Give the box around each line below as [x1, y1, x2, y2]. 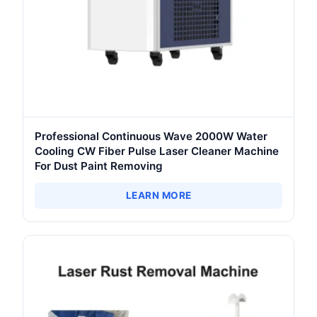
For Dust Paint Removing [35, 159, 163, 173]
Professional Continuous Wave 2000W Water [35, 129, 267, 144]
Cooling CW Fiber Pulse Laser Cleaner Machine [35, 144, 279, 158]
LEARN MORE [125, 190, 192, 202]
